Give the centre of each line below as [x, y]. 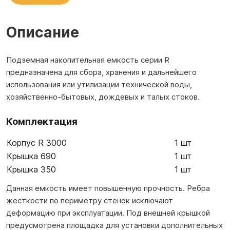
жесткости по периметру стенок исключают [90, 200]
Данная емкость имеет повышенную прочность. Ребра [108, 188]
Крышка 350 [31, 169]
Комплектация [42, 121]
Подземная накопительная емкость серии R [88, 60]
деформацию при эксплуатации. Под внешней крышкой [108, 213]
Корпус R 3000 [37, 143]
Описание [43, 32]
